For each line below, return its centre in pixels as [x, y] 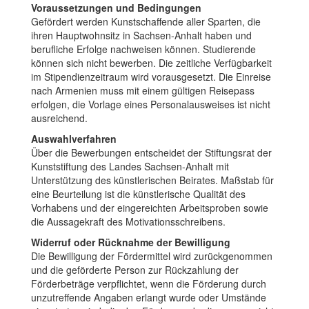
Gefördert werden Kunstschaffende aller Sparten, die [146, 21]
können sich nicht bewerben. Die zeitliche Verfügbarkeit [151, 62]
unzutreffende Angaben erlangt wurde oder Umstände [149, 297]
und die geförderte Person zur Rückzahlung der [135, 269]
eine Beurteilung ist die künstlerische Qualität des [138, 193]
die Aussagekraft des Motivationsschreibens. [128, 221]
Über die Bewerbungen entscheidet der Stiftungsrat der [151, 152]
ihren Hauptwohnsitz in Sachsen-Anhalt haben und [141, 35]
